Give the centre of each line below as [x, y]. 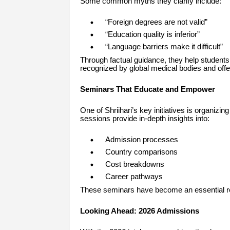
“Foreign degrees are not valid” [156, 22]
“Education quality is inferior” [152, 35]
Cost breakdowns [135, 165]
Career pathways [134, 177]
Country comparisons [141, 152]
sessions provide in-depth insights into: [145, 119]
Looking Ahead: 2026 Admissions [139, 211]
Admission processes [141, 140]
